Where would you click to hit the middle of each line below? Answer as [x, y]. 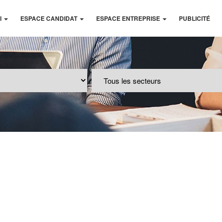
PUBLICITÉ [194, 18]
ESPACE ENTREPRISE [129, 18]
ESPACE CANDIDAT [50, 18]
